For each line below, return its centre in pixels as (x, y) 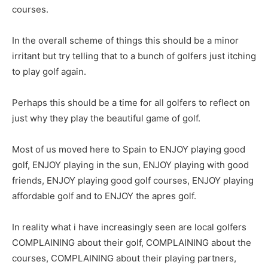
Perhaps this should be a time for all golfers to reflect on (131, 102)
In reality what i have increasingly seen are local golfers (129, 227)
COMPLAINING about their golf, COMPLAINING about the (132, 242)
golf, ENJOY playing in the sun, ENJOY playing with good (130, 165)
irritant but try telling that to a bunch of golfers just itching (134, 56)
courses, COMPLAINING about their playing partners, (124, 258)
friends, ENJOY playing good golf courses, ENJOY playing (133, 180)
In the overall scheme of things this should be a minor (125, 40)
